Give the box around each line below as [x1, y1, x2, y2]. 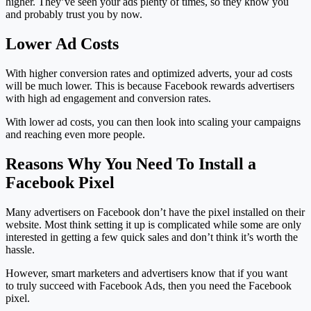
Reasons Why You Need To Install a [6, 154, 256, 173]
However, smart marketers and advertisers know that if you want [6, 267, 287, 279]
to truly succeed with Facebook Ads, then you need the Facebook [6, 279, 292, 292]
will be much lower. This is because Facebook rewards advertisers [6, 80, 294, 92]
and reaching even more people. [6, 128, 148, 141]
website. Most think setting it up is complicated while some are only [6, 218, 301, 230]
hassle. [6, 243, 35, 255]
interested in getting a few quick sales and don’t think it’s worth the [6, 230, 298, 243]
